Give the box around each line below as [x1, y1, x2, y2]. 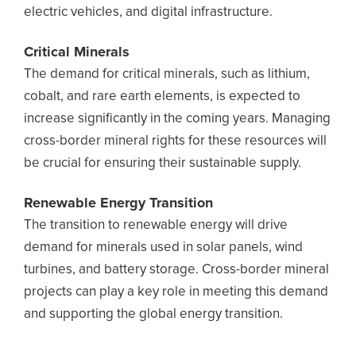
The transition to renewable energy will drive [24, 219, 288, 232]
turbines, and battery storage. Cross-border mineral [24, 263, 329, 277]
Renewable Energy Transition [24, 196, 213, 211]
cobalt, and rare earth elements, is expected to [24, 90, 300, 103]
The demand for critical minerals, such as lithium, [24, 68, 310, 81]
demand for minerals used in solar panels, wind [24, 241, 303, 254]
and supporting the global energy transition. [24, 308, 283, 321]
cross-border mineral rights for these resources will [24, 134, 327, 148]
